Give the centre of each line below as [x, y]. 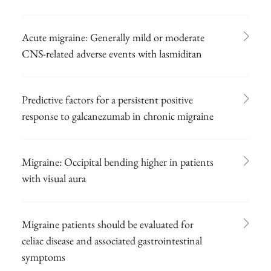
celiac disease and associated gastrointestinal [112, 240]
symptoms [44, 256]
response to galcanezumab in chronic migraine [118, 116]
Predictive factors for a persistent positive [107, 99]
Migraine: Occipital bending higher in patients [118, 162]
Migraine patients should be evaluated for [108, 224]
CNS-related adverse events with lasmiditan [112, 53]
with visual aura [54, 178]
